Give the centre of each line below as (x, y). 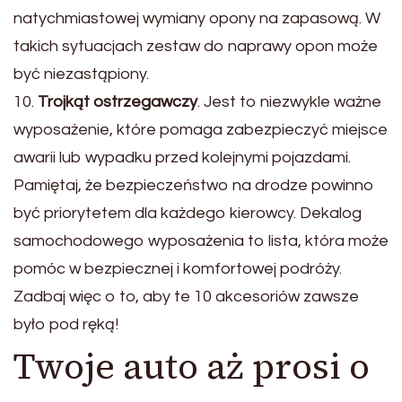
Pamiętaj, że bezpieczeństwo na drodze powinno (194, 185)
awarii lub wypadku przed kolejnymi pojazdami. (182, 157)
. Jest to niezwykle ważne (289, 101)
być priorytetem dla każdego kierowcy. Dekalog (188, 213)
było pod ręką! (66, 324)
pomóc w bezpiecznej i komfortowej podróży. (178, 268)
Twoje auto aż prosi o (192, 366)
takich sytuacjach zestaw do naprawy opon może (196, 46)
